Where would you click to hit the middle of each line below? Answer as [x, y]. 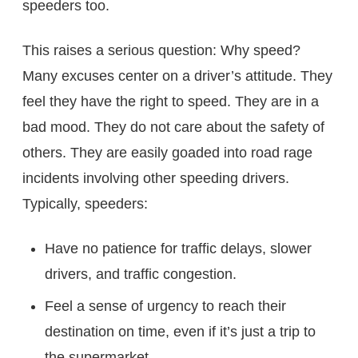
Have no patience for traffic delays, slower [178, 248]
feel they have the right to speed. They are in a [171, 101]
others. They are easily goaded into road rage [167, 152]
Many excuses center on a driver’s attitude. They [177, 76]
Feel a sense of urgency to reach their [165, 306]
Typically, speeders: [85, 203]
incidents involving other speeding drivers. [156, 178]
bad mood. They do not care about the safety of [173, 127]
